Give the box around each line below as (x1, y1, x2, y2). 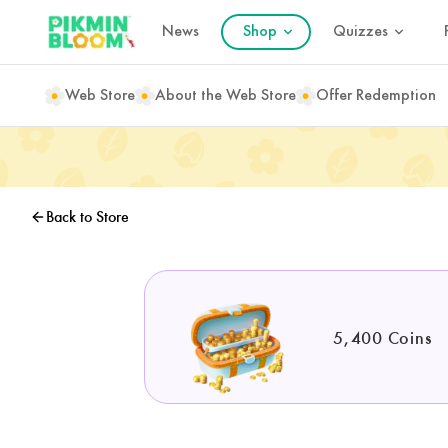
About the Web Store (155, 87, 296, 104)
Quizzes (333, 23, 388, 40)
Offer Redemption (316, 87, 436, 104)
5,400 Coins (333, 325, 432, 349)
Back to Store (45, 206, 129, 227)
